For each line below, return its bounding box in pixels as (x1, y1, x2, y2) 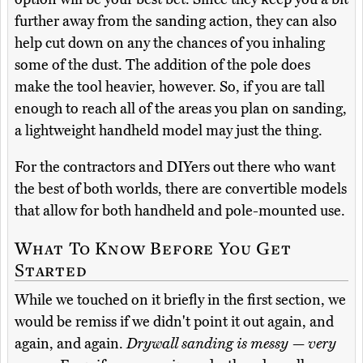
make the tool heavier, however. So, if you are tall (15, 77, 325, 96)
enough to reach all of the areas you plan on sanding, (15, 99, 347, 117)
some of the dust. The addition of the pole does (15, 55, 310, 74)
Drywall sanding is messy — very (126, 334, 336, 352)
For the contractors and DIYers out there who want (15, 157, 335, 176)
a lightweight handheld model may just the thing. (15, 121, 322, 139)
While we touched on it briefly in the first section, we (15, 290, 346, 309)
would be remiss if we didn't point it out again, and (15, 312, 334, 331)
